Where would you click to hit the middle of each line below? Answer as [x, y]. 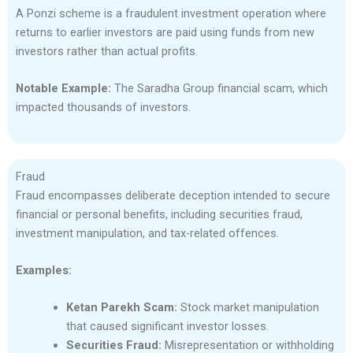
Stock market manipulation [248, 308]
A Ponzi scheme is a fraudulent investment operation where [171, 13]
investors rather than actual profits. [107, 51]
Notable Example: [63, 89]
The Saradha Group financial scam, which [219, 89]
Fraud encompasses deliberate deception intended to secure [173, 195]
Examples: [44, 270]
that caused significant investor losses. [167, 327]
